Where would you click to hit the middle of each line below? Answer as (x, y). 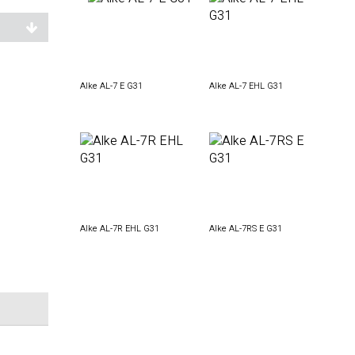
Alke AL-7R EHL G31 (120, 229)
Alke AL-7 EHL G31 (246, 86)
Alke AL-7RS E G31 (245, 229)
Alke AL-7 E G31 (111, 86)
